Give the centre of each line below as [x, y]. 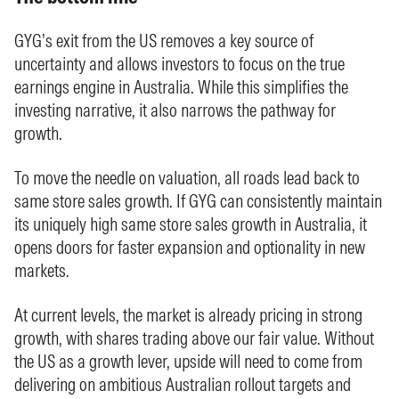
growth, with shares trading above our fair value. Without [194, 338]
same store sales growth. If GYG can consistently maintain [198, 201]
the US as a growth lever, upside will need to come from [188, 361]
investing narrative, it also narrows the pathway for [175, 110]
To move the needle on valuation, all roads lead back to [187, 178]
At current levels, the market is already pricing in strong [188, 315]
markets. [42, 270]
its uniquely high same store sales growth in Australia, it [191, 224]
